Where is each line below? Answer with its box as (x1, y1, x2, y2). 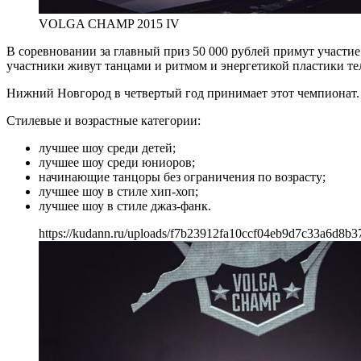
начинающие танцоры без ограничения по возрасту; (39, 169, 326, 184)
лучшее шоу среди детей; (39, 140, 176, 155)
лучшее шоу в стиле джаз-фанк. (39, 198, 211, 213)
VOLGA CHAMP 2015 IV (39, 16, 180, 31)
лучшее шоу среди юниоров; (39, 155, 195, 169)
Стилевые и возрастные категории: (6, 113, 201, 127)
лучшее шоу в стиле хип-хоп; (39, 184, 198, 198)
